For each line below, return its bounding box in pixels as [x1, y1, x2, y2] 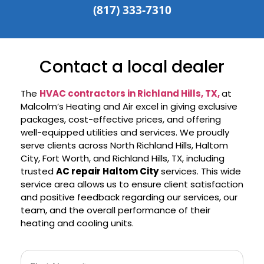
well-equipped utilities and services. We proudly [21, 126, 229, 138]
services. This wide [159, 164, 241, 177]
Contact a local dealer [39, 55, 225, 78]
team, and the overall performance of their [21, 203, 210, 216]
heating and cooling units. [21, 216, 134, 229]
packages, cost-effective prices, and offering [21, 113, 221, 126]
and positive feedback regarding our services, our [21, 190, 237, 203]
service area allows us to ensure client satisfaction [21, 177, 243, 190]
